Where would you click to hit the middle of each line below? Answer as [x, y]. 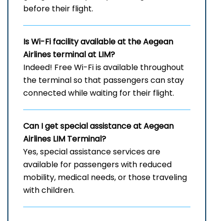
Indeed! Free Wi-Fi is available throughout [104, 68]
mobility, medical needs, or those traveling [105, 178]
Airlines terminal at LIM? [69, 55]
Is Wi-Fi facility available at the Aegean [98, 42]
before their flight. [58, 9]
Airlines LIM [44, 139]
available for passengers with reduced [97, 165]
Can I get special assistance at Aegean [98, 126]
